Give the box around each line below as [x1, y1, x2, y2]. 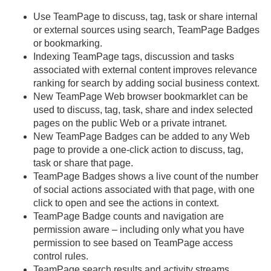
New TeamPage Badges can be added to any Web [33, 131, 250, 142]
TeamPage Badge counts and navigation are [33, 211, 224, 221]
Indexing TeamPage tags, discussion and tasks [33, 51, 234, 62]
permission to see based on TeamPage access [33, 238, 233, 248]
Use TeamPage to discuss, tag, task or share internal [33, 11, 258, 22]
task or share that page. [33, 158, 133, 168]
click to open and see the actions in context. [33, 198, 219, 208]
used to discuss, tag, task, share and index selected [33, 105, 253, 115]
